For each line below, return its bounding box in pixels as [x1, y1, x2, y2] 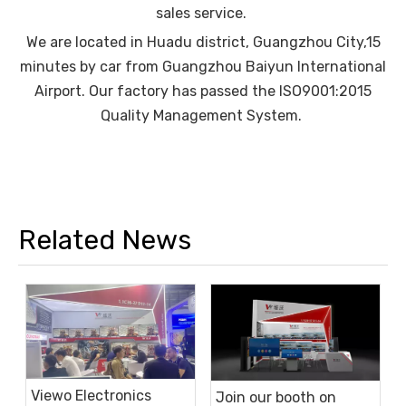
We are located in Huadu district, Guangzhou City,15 [25, 33, 381, 51]
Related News [18, 223, 191, 256]
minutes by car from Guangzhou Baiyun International [20, 57, 386, 75]
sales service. [156, 4, 250, 22]
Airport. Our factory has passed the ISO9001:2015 [34, 82, 372, 100]
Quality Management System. [101, 106, 305, 124]
